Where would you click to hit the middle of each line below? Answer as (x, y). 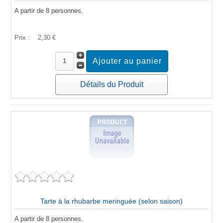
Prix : (23, 37)
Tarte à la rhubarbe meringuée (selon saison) (111, 201)
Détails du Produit (111, 84)
